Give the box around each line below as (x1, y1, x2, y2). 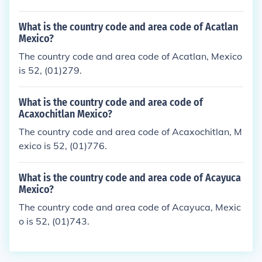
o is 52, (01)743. (19, 215, 89, 227)
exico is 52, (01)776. (19, 140, 107, 151)
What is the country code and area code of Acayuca (19, 171, 241, 184)
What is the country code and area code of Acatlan (19, 20, 238, 33)
